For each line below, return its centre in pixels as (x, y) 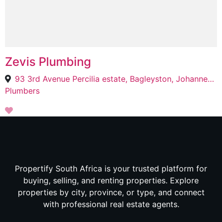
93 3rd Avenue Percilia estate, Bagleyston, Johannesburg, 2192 (211, 79)
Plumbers (22, 91)
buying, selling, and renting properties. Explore (111, 180)
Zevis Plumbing (48, 62)
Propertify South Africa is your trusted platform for (111, 168)
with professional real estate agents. (111, 204)
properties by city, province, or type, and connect (111, 192)
